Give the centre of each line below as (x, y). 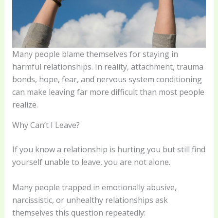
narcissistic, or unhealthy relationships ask (90, 200)
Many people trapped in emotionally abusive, (94, 187)
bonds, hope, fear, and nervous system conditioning (107, 80)
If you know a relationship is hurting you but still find (109, 150)
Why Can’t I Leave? (46, 125)
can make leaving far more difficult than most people (108, 92)
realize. (25, 105)
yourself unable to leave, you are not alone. (91, 162)
